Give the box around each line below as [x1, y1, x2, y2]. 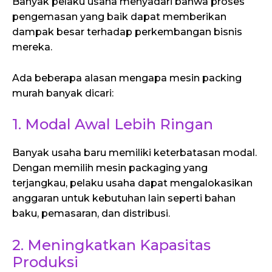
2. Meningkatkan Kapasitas [12, 236, 211, 254]
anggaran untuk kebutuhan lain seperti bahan [12, 192, 236, 205]
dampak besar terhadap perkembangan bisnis [12, 25, 242, 38]
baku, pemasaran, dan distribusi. [12, 208, 170, 220]
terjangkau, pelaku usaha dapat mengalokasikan [12, 177, 253, 189]
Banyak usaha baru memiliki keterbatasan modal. [12, 147, 257, 159]
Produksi [12, 253, 78, 271]
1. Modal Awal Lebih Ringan [12, 115, 213, 134]
